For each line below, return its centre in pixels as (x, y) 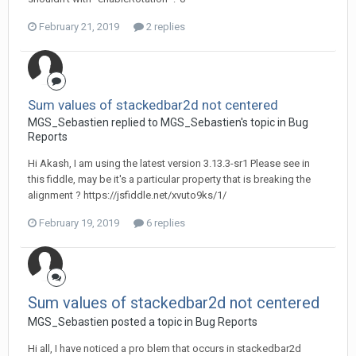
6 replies (164, 223)
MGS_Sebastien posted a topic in (112, 322)
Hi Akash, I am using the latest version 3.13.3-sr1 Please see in (169, 163)
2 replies (164, 27)
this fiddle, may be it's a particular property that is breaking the (169, 179)
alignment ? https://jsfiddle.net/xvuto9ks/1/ (127, 195)
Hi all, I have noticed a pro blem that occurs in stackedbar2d (164, 348)
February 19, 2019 (79, 223)
